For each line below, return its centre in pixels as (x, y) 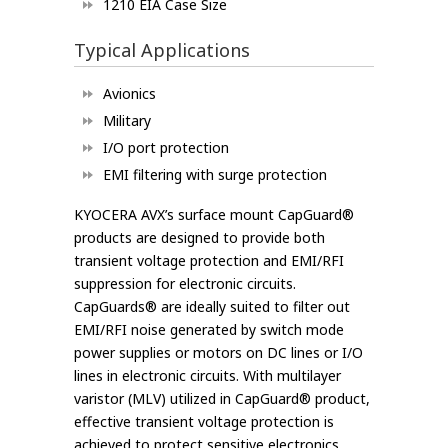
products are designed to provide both (199, 238)
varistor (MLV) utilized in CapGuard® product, (222, 399)
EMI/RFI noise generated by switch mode (209, 330)
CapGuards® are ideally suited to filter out (212, 307)
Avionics (129, 94)
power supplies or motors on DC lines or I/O (218, 353)
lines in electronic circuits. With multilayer (207, 376)
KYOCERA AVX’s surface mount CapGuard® (214, 215)
